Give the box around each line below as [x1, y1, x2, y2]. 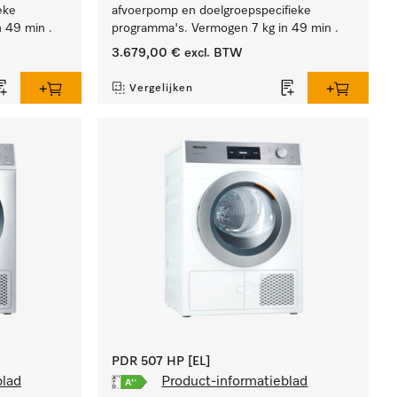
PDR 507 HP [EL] [112, 355, 211, 368]
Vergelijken [129, 83, 194, 94]
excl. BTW [181, 47, 244, 59]
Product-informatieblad [161, 375, 308, 389]
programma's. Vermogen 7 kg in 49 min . [112, 22, 339, 35]
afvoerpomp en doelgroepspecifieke [112, 4, 312, 17]
